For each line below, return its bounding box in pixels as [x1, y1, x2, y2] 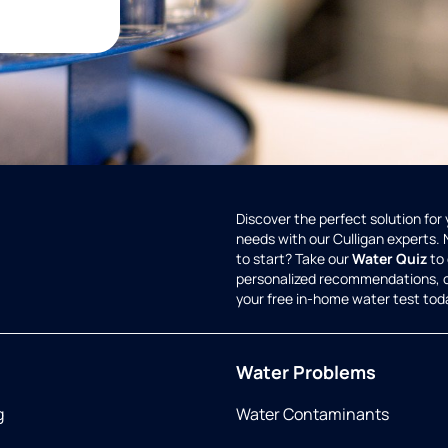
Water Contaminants [236, 403, 389, 426]
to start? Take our [236, 249, 352, 269]
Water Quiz [352, 249, 427, 269]
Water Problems [236, 360, 376, 385]
